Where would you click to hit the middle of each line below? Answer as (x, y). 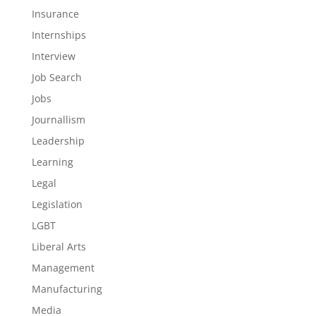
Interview (53, 56)
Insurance (55, 14)
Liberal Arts (59, 247)
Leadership (58, 141)
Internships (59, 35)
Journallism (58, 120)
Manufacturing (67, 289)
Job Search (56, 77)
